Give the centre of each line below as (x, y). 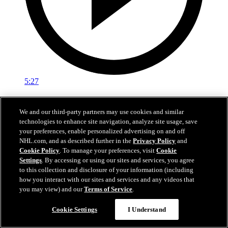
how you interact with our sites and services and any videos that (107, 179)
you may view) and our (52, 189)
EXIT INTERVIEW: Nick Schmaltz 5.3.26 (93, 101)
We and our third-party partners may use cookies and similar (102, 112)
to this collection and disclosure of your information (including (107, 170)
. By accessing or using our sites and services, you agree (118, 160)
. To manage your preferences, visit (108, 150)
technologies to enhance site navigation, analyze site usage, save (109, 121)
